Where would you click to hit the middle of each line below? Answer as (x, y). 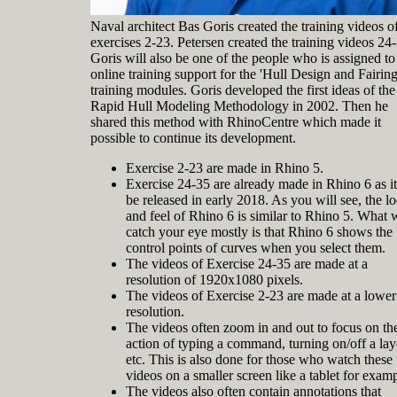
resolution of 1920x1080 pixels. (214, 280)
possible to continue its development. (193, 138)
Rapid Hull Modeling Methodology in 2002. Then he (239, 106)
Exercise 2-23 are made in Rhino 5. (225, 168)
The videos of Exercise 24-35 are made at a (247, 264)
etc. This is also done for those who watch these (259, 360)
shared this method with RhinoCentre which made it (236, 122)
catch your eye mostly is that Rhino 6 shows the (259, 232)
